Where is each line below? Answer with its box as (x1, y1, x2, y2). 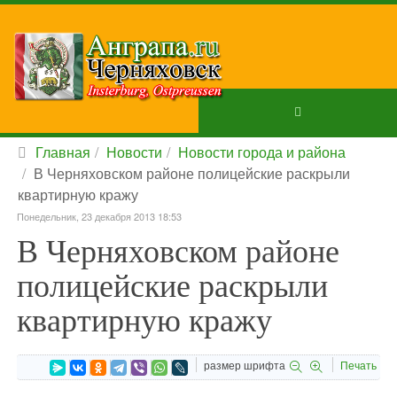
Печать (340, 357, 377, 372)
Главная (35, 142, 90, 162)
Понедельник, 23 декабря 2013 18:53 (17, 209, 182, 223)
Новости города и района (178, 142, 346, 162)
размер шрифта (204, 357, 285, 372)
